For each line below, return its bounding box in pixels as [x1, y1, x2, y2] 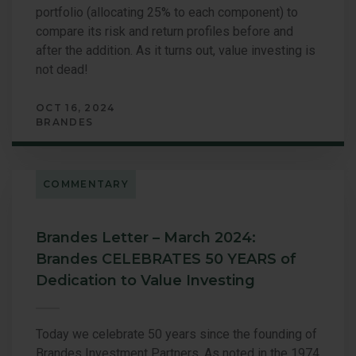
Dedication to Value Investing [36, 271, 255, 289]
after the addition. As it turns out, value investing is [36, 42, 315, 58]
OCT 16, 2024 [36, 101, 115, 114]
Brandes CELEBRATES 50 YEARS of [36, 250, 296, 268]
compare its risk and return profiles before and [36, 23, 293, 39]
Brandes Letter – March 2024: [36, 228, 256, 246]
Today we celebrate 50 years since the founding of [36, 326, 317, 342]
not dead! [36, 61, 88, 77]
